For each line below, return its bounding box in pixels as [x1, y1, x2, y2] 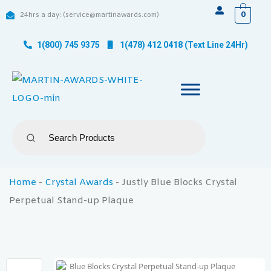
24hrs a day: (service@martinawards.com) [19, 11, 159, 19]
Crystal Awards [45, 177, 113, 189]
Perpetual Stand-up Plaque [9, 195, 134, 207]
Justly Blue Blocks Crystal [122, 177, 237, 189]
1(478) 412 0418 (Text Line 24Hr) [119, 40, 248, 50]
